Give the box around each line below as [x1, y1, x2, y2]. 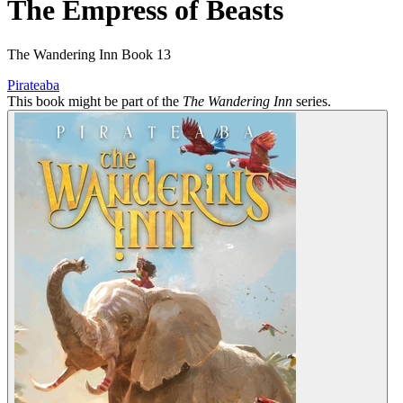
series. [292, 93, 331, 109]
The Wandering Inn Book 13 [7, 46, 171, 62]
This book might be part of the [7, 93, 183, 109]
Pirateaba [7, 76, 59, 93]
